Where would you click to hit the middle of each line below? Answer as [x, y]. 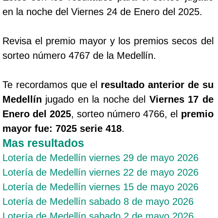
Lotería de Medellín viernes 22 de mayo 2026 [100, 172]
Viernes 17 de [181, 99]
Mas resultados [43, 143]
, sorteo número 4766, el [126, 114]
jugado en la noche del [96, 99]
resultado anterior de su [157, 84]
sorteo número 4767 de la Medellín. [79, 55]
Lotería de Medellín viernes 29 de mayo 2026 [100, 157]
